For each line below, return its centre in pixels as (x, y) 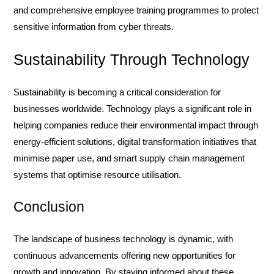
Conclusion (49, 207)
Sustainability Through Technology (131, 59)
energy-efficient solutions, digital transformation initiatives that (135, 142)
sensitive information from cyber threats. (94, 27)
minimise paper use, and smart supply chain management (129, 158)
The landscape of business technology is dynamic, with (123, 239)
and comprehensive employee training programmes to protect (136, 10)
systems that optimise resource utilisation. (97, 175)
